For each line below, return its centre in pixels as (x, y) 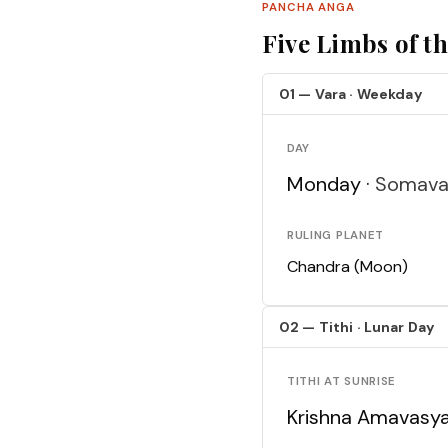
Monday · (331, 184)
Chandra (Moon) (347, 267)
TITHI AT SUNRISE (342, 382)
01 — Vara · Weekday (351, 94)
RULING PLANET (335, 236)
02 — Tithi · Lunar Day (357, 327)
